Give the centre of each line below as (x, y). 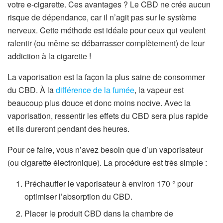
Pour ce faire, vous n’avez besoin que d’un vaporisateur (105, 150)
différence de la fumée (95, 90)
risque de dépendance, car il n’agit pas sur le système (102, 17)
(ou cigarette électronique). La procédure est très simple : (107, 163)
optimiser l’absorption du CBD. (79, 197)
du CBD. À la (32, 90)
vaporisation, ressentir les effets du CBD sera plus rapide (108, 116)
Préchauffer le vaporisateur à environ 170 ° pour (109, 184)
